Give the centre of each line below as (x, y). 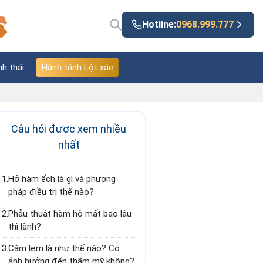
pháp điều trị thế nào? (51, 192)
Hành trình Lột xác (77, 68)
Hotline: (159, 24)
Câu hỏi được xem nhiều (69, 129)
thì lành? (25, 227)
